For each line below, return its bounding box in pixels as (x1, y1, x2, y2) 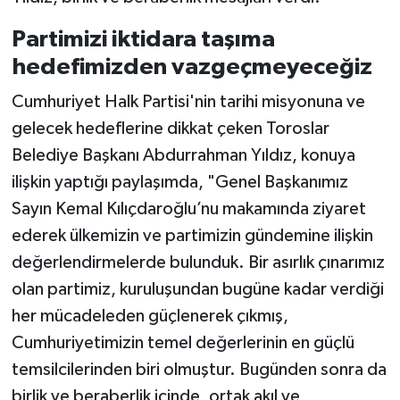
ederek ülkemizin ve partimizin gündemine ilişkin (11, 227, 373, 246)
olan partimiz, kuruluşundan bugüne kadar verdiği (11, 280, 384, 299)
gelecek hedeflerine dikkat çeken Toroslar (11, 120, 329, 138)
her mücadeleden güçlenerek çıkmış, (11, 307, 288, 326)
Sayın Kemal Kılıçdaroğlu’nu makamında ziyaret (11, 200, 366, 219)
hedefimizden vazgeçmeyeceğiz (11, 54, 372, 79)
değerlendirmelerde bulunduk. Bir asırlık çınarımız (11, 254, 385, 272)
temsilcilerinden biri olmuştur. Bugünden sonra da (11, 361, 387, 379)
